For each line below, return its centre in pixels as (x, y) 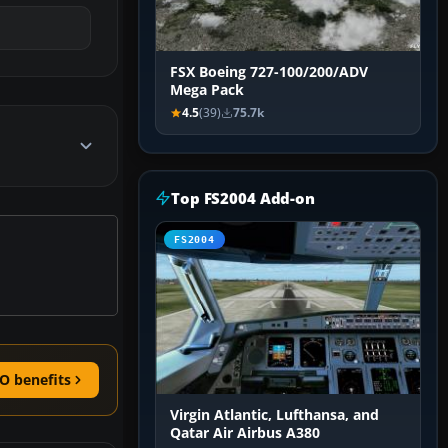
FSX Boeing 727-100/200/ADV (269, 72)
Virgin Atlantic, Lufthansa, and (274, 415)
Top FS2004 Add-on (243, 198)
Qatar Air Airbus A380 (245, 433)
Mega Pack (207, 90)
